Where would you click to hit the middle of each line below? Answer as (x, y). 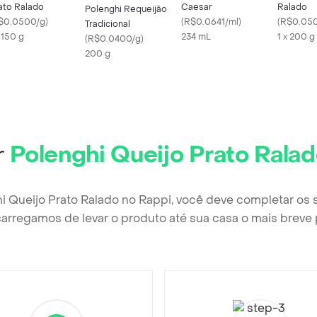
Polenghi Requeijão (126, 9)
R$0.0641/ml (211, 22)
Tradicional (108, 24)
